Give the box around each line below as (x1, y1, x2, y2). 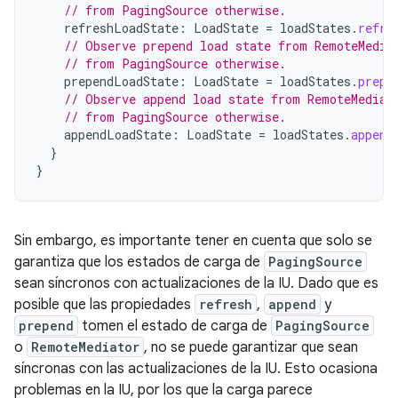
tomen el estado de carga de (78, 317, 271, 335)
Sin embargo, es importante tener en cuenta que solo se (14, 232, 372, 250)
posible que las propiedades (14, 296, 195, 314)
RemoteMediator (31, 338, 139, 355)
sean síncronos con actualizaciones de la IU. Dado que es (14, 275, 378, 292)
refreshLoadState (64, 20, 179, 36)
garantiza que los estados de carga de (14, 253, 264, 271)
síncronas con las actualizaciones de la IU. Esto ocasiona (14, 360, 378, 378)
